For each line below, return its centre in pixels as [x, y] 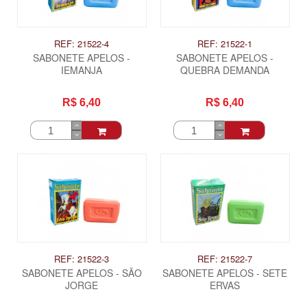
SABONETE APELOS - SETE [225, 273]
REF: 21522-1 [225, 44]
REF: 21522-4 [82, 44]
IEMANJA [82, 70]
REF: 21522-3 [82, 259]
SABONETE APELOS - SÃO [82, 273]
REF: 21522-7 [225, 259]
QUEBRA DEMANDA [225, 70]
